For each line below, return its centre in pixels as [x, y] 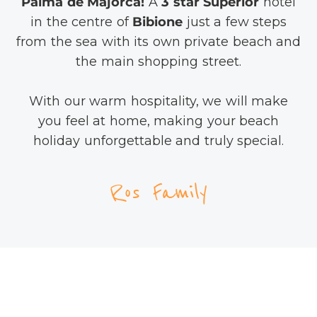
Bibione [157, 22]
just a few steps [235, 22]
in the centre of [81, 22]
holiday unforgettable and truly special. [158, 140]
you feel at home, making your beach [158, 121]
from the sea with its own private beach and [158, 41]
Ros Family [158, 191]
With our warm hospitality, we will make [158, 101]
